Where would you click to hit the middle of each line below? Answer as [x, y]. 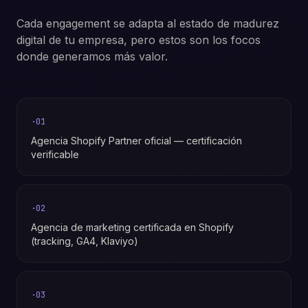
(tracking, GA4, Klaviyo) [85, 241]
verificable [55, 154]
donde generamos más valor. [92, 56]
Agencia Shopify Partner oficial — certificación [136, 140]
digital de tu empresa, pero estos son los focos [139, 40]
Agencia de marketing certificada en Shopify [132, 227]
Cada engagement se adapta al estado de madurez [148, 23]
